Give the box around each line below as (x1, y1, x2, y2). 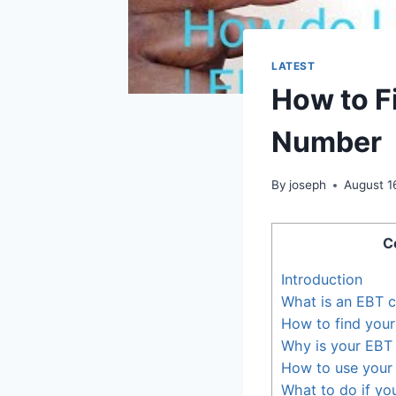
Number (271, 125, 382, 160)
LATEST (271, 58, 316, 72)
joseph (289, 178, 327, 193)
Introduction (281, 270, 362, 289)
